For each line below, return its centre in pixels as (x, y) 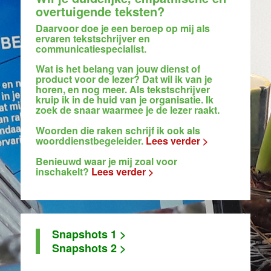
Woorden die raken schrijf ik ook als (118, 130)
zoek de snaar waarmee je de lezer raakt (126, 110)
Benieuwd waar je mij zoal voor (106, 161)
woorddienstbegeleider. (91, 141)
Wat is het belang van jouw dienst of (118, 69)
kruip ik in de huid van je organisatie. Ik (125, 100)
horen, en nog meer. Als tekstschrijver (123, 89)
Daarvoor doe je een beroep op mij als (123, 28)
